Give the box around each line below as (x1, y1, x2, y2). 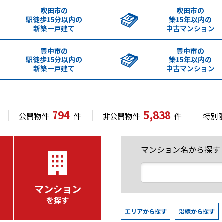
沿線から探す (179, 207, 215, 215)
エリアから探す (125, 207, 166, 215)
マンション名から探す (141, 143, 220, 155)
